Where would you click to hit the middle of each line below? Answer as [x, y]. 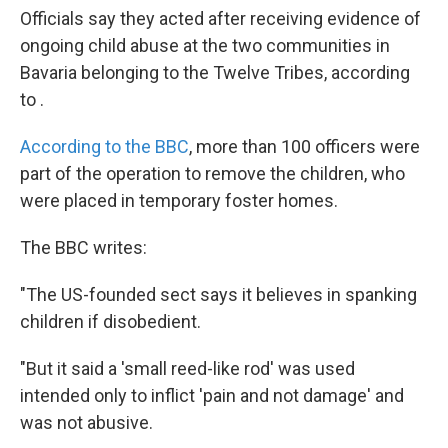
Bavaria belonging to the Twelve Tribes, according [215, 72]
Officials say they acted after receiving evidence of [220, 18]
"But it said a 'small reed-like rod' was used [187, 368]
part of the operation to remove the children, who [212, 173]
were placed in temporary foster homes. [179, 200]
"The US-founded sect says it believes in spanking [218, 294]
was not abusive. [86, 422]
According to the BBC [104, 146]
